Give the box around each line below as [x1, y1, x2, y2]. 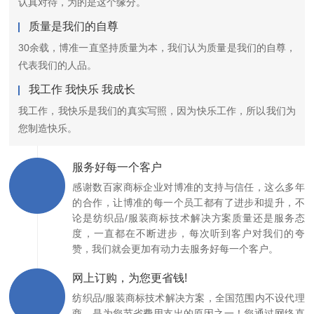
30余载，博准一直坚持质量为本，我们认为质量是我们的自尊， [18, 41, 296, 53]
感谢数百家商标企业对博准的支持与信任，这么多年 [72, 182, 305, 193]
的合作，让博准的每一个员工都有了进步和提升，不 [72, 197, 305, 209]
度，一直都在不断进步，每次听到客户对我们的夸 [72, 228, 305, 240]
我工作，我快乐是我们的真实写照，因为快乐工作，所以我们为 [18, 104, 296, 116]
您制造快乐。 [18, 122, 78, 134]
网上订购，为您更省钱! [72, 272, 188, 285]
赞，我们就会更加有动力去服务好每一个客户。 [72, 243, 279, 255]
